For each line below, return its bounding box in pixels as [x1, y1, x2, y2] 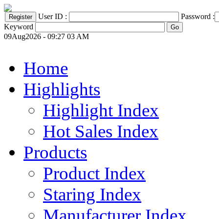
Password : [181, 12, 215, 21]
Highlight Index [43, 100, 159, 120]
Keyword [4, 22, 33, 31]
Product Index [43, 163, 146, 183]
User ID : [38, 12, 69, 21]
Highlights [23, 79, 100, 99]
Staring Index [43, 184, 141, 204]
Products [23, 142, 87, 162]
